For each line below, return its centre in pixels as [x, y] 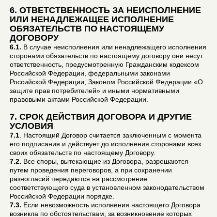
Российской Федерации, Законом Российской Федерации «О [106, 82]
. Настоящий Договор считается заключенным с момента [110, 135]
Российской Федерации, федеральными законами [90, 73]
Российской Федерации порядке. [62, 196]
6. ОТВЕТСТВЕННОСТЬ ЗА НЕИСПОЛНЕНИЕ [105, 10]
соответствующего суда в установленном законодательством [107, 187]
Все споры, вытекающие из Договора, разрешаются [105, 161]
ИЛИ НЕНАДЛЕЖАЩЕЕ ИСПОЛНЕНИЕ [92, 19]
